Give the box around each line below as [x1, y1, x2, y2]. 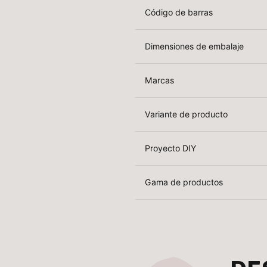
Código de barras [145, 7, 213, 18]
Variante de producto [145, 109, 228, 120]
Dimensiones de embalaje [145, 41, 244, 52]
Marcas [145, 75, 175, 86]
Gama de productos [145, 177, 223, 188]
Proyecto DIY [145, 143, 197, 154]
